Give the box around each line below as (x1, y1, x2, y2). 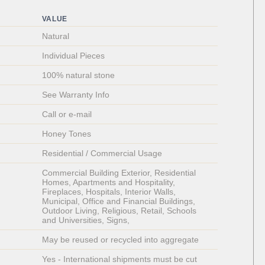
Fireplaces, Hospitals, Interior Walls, (41, 187, 178, 197)
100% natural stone (41, 70, 115, 80)
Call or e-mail (41, 109, 92, 119)
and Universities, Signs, (41, 215, 132, 225)
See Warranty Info (41, 90, 109, 100)
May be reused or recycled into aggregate (41, 235, 199, 245)
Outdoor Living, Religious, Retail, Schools (41, 206, 199, 216)
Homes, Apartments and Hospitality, (41, 177, 177, 188)
